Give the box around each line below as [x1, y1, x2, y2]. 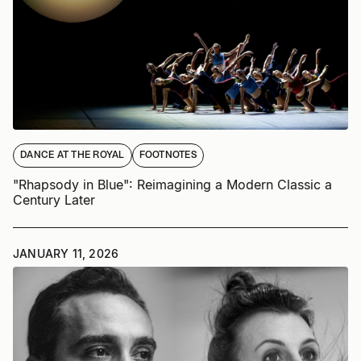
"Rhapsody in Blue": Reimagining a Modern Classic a [13, 176, 332, 193]
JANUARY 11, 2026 [13, 246, 119, 260]
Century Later [13, 191, 95, 208]
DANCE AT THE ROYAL [20, 150, 125, 160]
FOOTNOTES [139, 150, 197, 160]
